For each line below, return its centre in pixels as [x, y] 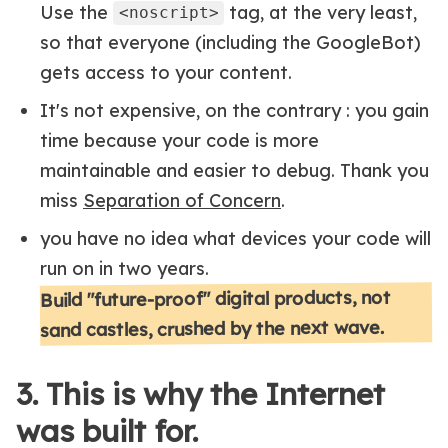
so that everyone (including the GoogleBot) [230, 42]
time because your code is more [179, 140]
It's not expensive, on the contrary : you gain [234, 110]
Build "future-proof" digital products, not [215, 298]
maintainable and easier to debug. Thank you [234, 170]
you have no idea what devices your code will [235, 238]
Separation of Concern [182, 200]
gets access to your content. [166, 72]
